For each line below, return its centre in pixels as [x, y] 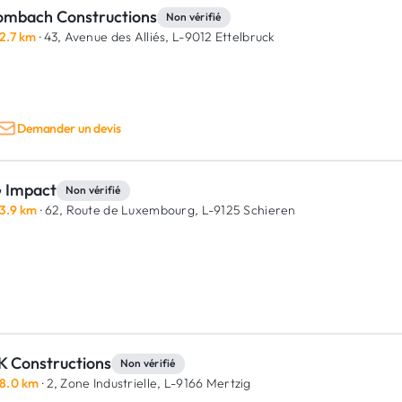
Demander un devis [69, 128]
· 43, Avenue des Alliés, [103, 37]
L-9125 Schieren [247, 210]
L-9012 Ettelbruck [222, 37]
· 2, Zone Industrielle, [100, 383]
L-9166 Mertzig [206, 383]
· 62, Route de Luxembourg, [118, 210]
